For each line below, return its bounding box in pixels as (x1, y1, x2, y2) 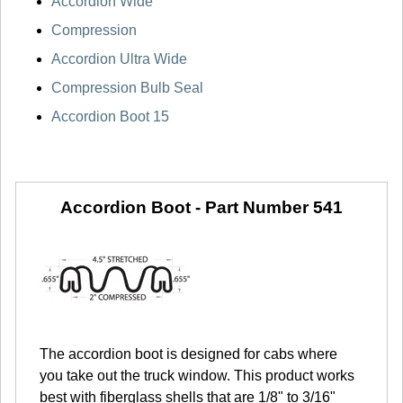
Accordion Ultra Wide (51, 51, 187, 67)
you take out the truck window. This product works (40, 368, 354, 384)
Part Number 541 (205, 198, 343, 218)
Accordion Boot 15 (51, 109, 169, 125)
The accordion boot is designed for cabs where (40, 346, 337, 363)
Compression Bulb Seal (51, 80, 203, 96)
